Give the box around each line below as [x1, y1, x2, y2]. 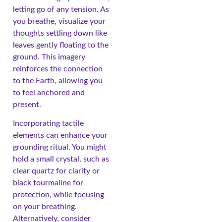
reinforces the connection [13, 65, 103, 73]
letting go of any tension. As [13, 5, 109, 14]
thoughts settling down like [13, 29, 107, 38]
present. [13, 101, 41, 109]
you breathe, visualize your [13, 17, 106, 26]
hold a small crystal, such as [13, 155, 109, 164]
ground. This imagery [13, 53, 85, 61]
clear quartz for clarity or [13, 167, 100, 175]
